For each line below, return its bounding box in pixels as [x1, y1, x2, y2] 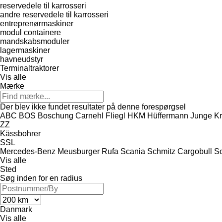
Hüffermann [147, 111, 188, 120]
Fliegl [106, 111, 125, 120]
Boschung [38, 111, 73, 120]
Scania [120, 147, 145, 156]
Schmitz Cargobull [147, 147, 212, 156]
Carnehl [75, 111, 104, 120]
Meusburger [57, 147, 100, 156]
